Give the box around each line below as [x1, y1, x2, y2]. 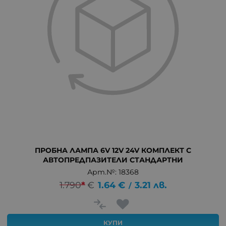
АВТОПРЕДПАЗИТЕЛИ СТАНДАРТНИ [43, 155, 183, 164]
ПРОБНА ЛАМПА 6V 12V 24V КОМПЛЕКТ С [35, 145, 191, 155]
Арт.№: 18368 [87, 167, 139, 177]
